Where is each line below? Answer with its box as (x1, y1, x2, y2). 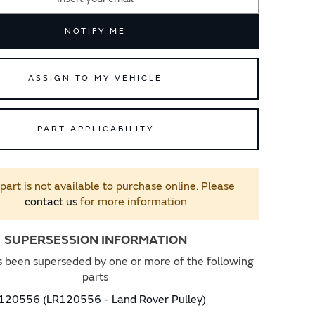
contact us (25, 195, 77, 209)
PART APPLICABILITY (37, 124, 154, 134)
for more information (77, 195, 187, 209)
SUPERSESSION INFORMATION (4, 232, 187, 248)
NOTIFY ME (65, 26, 126, 37)
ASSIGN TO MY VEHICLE (28, 73, 162, 84)
